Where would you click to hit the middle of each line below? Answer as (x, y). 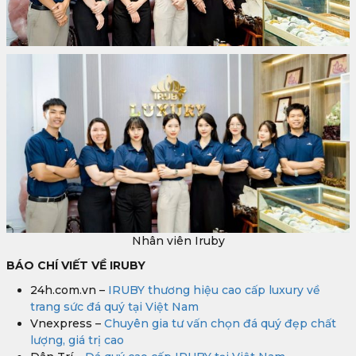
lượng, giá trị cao (77, 340)
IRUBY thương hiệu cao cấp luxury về (214, 290)
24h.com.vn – (69, 290)
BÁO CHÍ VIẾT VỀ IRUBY (76, 265)
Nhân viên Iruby (178, 240)
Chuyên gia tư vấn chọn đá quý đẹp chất (220, 323)
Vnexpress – (67, 323)
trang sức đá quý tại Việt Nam (114, 306)
